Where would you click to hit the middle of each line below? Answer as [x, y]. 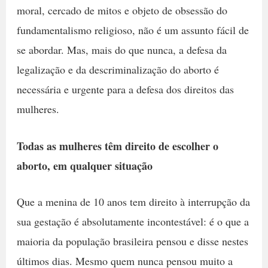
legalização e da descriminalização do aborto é [118, 70]
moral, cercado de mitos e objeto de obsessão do [122, 10]
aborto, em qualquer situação [84, 165]
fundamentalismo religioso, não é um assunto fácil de [133, 30]
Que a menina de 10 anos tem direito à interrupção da [133, 201]
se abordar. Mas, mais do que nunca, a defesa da [121, 50]
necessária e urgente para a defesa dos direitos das [125, 89]
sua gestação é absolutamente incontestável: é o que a [133, 221]
